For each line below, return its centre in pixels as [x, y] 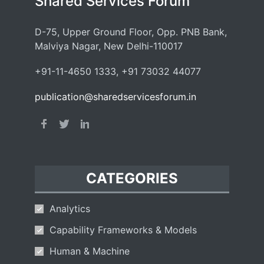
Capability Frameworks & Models [123, 230]
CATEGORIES [132, 178]
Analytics [70, 208]
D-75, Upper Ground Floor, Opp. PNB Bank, [131, 32]
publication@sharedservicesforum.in [115, 97]
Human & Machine [90, 251]
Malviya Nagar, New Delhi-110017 [109, 46]
